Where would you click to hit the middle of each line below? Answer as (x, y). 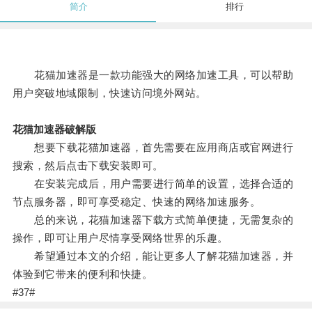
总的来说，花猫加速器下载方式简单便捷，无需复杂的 (153, 220)
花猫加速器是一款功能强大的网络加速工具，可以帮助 (153, 75)
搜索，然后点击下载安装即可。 (88, 166)
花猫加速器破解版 (54, 130)
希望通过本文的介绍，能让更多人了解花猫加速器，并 (153, 256)
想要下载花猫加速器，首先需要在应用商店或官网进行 (153, 148)
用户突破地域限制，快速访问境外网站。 (109, 93)
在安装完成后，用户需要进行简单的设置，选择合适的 (153, 184)
